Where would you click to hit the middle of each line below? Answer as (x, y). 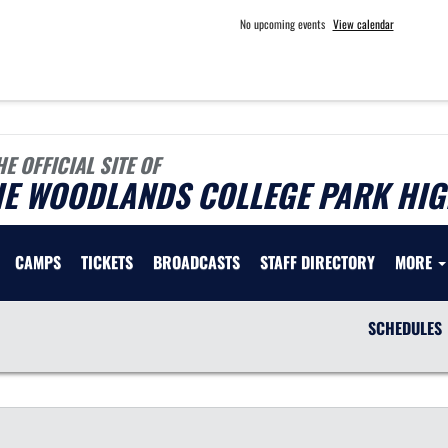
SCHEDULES (404, 328)
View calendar (363, 23)
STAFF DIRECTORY (317, 262)
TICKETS (107, 262)
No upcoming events (282, 23)
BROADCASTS (196, 262)
